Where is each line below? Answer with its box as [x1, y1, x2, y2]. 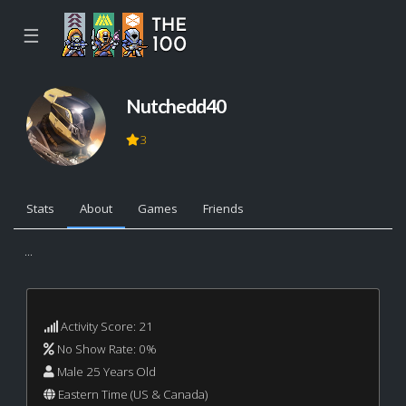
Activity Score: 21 [57, 317, 153, 334]
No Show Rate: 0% [53, 340, 157, 357]
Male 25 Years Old [53, 362, 156, 380]
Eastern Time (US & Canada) [54, 385, 208, 402]
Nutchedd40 [125, 93, 226, 117]
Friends [203, 200, 245, 217]
